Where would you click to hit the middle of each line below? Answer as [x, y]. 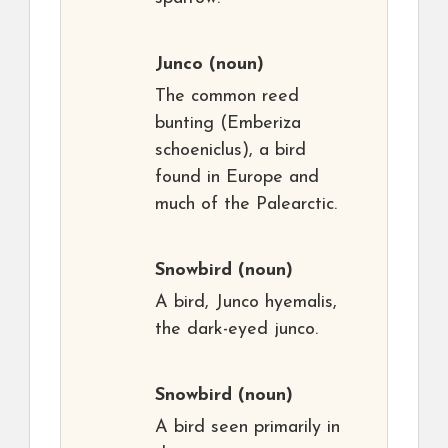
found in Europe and [237, 177]
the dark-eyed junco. [236, 329]
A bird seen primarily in [247, 427]
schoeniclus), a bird [230, 150]
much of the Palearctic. [246, 204]
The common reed [227, 96]
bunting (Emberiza [228, 123]
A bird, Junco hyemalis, [246, 302]
